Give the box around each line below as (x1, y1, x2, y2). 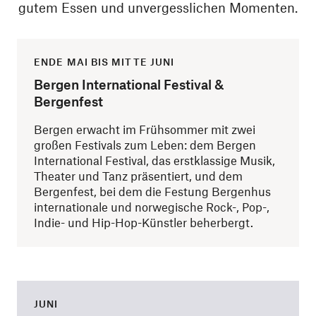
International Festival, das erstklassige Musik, (34, 153, 275, 168)
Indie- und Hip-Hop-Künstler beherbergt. (34, 215, 253, 230)
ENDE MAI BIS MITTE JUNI (34, 56, 175, 68)
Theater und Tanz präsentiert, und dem (34, 169, 243, 183)
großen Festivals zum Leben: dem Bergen (34, 138, 256, 152)
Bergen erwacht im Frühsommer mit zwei (34, 122, 255, 137)
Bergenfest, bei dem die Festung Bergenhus (34, 184, 271, 199)
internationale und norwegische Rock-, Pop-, (34, 200, 269, 214)
